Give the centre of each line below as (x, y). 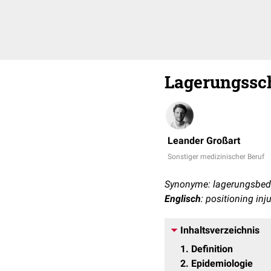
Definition (212, 249)
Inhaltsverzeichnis (220, 230)
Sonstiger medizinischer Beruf (216, 157)
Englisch (183, 199)
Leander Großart (204, 141)
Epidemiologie (222, 263)
